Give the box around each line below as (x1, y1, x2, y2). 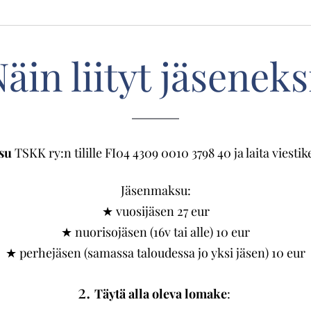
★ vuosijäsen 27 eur (101, 203, 210, 219)
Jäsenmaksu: (120, 182, 191, 199)
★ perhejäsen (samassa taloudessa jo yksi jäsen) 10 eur (6, 244, 305, 261)
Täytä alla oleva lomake (94, 285, 227, 302)
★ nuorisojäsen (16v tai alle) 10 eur (61, 224, 250, 240)
